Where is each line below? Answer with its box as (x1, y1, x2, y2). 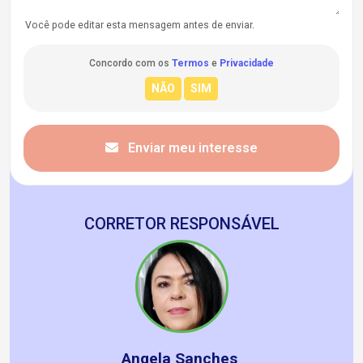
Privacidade (220, 58, 274, 69)
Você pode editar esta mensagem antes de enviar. (25, 19, 254, 31)
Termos (172, 58, 209, 69)
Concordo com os (89, 58, 172, 69)
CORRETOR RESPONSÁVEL (83, 214, 280, 233)
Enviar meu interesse (125, 140, 258, 156)
